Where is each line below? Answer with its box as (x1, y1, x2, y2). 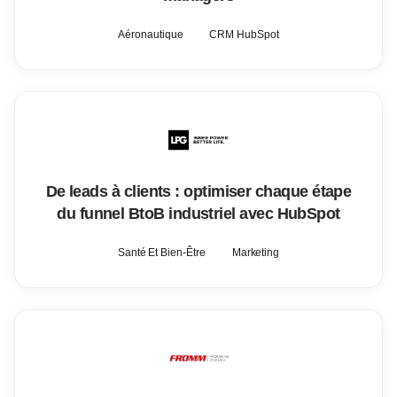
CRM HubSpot (209, 28, 279, 41)
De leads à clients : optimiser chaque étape (45, 183, 352, 200)
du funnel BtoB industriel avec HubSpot (57, 205, 340, 222)
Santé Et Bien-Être (117, 246, 206, 259)
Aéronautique (118, 28, 183, 41)
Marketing (231, 246, 280, 259)
